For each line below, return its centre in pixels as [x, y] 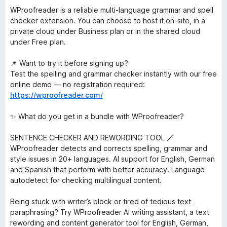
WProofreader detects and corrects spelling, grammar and [109, 148]
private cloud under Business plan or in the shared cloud [105, 31]
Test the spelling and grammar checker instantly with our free [113, 74]
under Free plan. [38, 42]
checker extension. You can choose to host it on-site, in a [108, 21]
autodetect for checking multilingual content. [86, 180]
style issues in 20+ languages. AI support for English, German [112, 159]
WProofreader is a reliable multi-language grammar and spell [112, 10]
